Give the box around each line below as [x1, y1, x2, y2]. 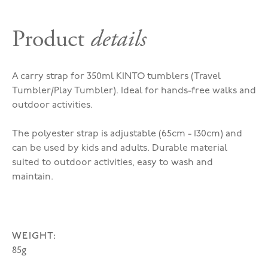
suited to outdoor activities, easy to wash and [12, 157, 213, 167]
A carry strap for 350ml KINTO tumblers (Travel [12, 71, 221, 81]
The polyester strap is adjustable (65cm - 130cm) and [12, 129, 242, 139]
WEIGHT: [12, 230, 56, 242]
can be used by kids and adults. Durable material [12, 143, 227, 153]
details [90, 23, 146, 54]
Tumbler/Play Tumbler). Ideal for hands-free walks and [12, 86, 256, 96]
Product [12, 23, 90, 54]
